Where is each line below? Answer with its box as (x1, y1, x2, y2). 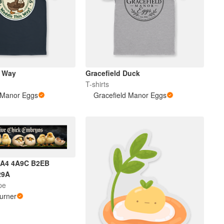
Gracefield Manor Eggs (93, 89, 167, 100)
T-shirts (85, 78, 109, 89)
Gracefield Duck (85, 67, 140, 78)
